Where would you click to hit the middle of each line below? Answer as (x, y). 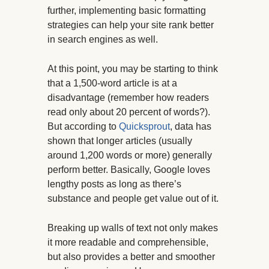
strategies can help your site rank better (131, 25)
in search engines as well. (103, 39)
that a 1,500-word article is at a (112, 83)
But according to (83, 126)
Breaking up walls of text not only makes (133, 228)
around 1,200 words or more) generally (130, 155)
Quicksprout (144, 126)
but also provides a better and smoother (131, 256)
